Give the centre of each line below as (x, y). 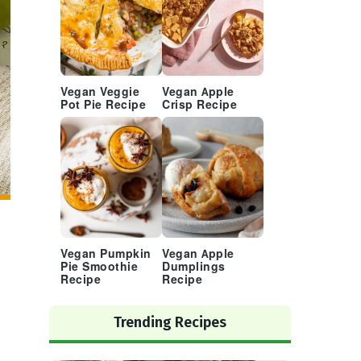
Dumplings (194, 267)
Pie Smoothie (99, 267)
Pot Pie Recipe (103, 105)
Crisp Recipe (199, 105)
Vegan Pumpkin (106, 254)
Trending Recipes (170, 322)
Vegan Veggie (100, 92)
